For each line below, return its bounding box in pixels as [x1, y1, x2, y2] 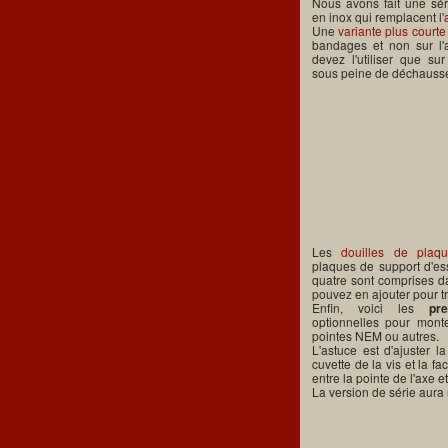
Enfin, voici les [312, 299, 429, 317]
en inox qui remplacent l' [312, 7, 444, 25]
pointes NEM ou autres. [312, 327, 439, 345]
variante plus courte [338, 21, 446, 39]
